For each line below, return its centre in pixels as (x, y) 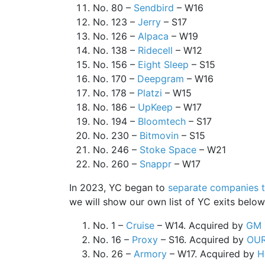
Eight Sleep (163, 65)
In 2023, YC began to (119, 188)
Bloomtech (162, 122)
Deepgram (161, 79)
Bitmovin (159, 136)
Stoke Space (168, 150)
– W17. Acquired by (212, 254)
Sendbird (154, 8)
